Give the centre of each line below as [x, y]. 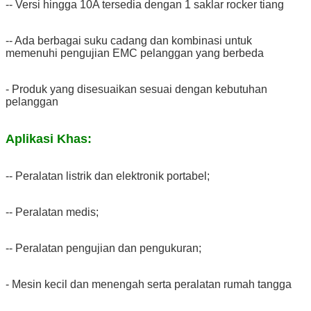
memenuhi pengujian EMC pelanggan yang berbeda [135, 53]
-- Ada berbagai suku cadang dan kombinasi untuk [129, 40]
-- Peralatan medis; [52, 212]
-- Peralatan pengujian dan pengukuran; [103, 248]
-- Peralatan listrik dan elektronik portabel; [108, 176]
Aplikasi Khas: [49, 138]
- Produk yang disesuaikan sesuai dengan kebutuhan [136, 89]
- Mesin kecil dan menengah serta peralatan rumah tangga [149, 284]
